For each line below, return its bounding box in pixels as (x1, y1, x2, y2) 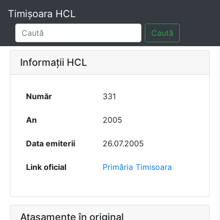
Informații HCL (20, 56, 87, 69)
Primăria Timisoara (103, 162, 172, 172)
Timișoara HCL (8, 8, 76, 20)
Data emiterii (26, 138, 75, 149)
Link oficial (26, 162, 66, 172)
